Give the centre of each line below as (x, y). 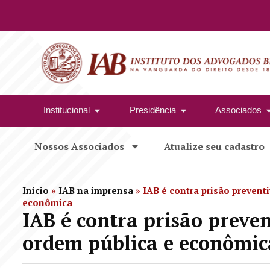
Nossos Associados (79, 146)
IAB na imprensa (96, 190)
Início (36, 190)
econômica (47, 202)
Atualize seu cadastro (214, 146)
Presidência (152, 110)
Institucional (67, 110)
